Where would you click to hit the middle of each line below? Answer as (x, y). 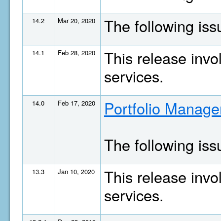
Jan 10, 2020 (76, 171)
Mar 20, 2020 (76, 20)
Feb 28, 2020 (76, 53)
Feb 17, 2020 (76, 103)
